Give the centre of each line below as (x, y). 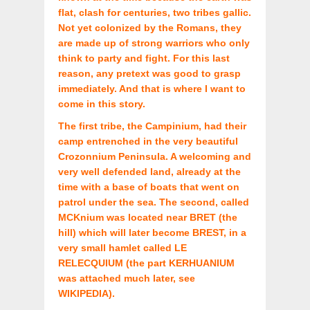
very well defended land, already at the (149, 172)
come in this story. (102, 104)
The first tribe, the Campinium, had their (152, 126)
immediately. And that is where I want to (152, 89)
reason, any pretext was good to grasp (149, 74)
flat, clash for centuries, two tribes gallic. (155, 13)
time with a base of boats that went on (149, 187)
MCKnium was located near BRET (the (148, 218)
